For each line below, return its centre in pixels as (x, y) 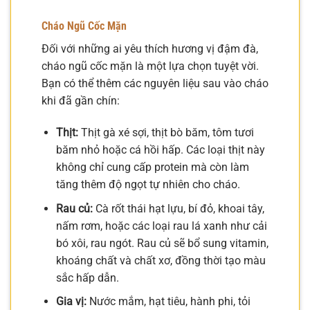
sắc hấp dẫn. (87, 277)
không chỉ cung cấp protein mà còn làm (152, 167)
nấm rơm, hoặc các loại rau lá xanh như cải (161, 226)
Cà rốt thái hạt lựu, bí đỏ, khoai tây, (178, 208)
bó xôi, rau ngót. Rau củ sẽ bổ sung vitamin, (162, 243)
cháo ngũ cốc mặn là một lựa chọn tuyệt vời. (150, 66)
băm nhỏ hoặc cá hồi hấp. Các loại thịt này (160, 149)
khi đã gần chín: (81, 101)
